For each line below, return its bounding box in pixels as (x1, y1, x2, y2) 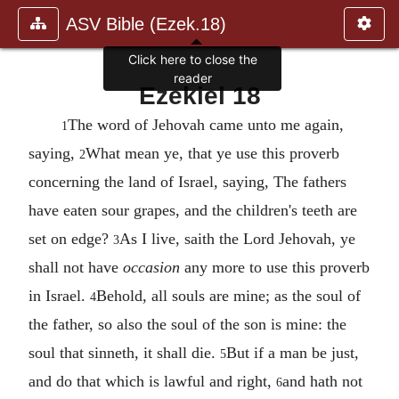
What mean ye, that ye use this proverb (85, 143, 339, 162)
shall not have (28, 257, 123, 276)
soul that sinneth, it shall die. (28, 343, 220, 362)
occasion (123, 257, 180, 276)
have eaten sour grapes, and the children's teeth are (28, 200, 357, 219)
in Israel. (28, 286, 90, 305)
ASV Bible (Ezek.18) (66, 14, 226, 34)
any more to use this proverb (180, 257, 370, 276)
